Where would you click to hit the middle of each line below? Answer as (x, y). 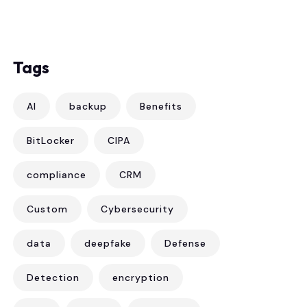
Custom (47, 209)
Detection (53, 278)
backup (88, 106)
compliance (57, 175)
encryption (141, 278)
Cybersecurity (137, 209)
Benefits (161, 106)
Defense (185, 243)
